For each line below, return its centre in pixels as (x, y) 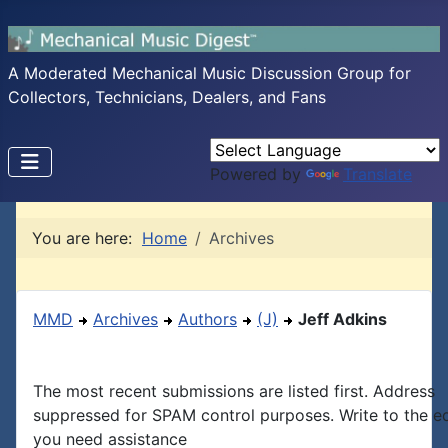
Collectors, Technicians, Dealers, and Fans (167, 97)
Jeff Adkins (342, 319)
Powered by (258, 174)
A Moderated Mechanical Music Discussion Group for (209, 73)
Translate (377, 174)
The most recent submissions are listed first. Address (234, 391)
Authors (207, 319)
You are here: (87, 238)
